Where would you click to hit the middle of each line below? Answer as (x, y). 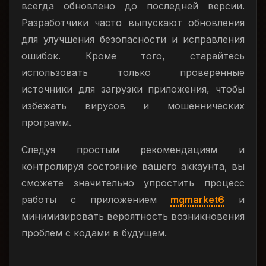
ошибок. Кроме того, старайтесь (133, 56)
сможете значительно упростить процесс (133, 183)
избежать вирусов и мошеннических (133, 106)
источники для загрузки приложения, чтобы (133, 89)
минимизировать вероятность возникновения (133, 216)
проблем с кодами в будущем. (94, 233)
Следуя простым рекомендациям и (133, 150)
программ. (46, 122)
